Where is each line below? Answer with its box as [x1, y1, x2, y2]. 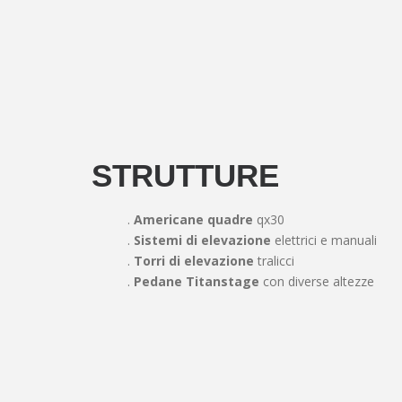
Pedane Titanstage [134, 273, 259, 290]
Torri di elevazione [134, 252, 254, 269]
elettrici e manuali [271, 232, 377, 249]
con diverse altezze [259, 273, 374, 290]
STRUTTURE [92, 158, 279, 193]
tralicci [254, 252, 294, 269]
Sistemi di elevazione [134, 232, 271, 249]
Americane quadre [134, 211, 253, 228]
